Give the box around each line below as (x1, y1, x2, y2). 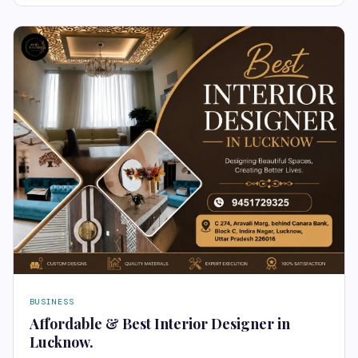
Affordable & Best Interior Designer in (30, 314, 290, 334)
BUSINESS (30, 296, 74, 308)
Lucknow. (30, 332, 93, 352)
